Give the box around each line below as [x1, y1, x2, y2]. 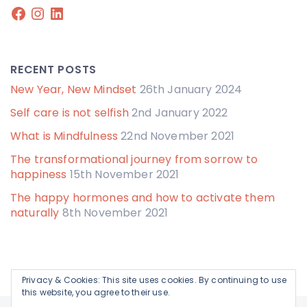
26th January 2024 [139, 81, 243, 97]
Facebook [10, 1, 65, 18]
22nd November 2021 [121, 127, 235, 144]
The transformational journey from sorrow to [10, 151, 258, 167]
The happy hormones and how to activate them [10, 189, 275, 206]
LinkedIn [48, 1, 93, 18]
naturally [10, 204, 60, 221]
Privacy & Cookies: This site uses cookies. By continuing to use [22, 274, 287, 286]
